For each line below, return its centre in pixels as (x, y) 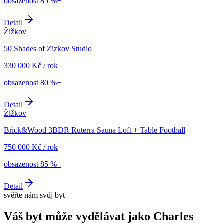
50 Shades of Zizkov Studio (48, 49)
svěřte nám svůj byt (34, 195)
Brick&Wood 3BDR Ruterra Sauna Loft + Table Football (95, 130)
